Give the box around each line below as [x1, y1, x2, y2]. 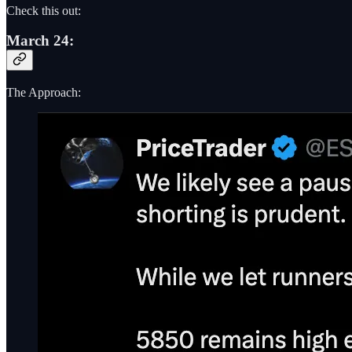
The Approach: [6, 85, 81, 99]
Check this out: [6, 3, 81, 17]
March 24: [6, 32, 74, 49]
